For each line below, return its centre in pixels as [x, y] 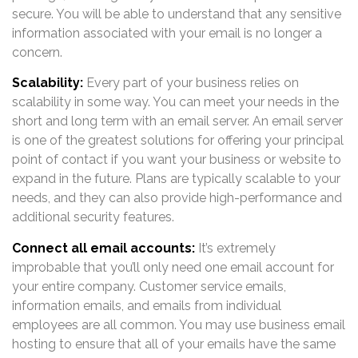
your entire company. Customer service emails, [149, 286]
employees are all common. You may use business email [179, 324]
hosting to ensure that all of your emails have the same [174, 344]
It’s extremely [237, 248]
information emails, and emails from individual [147, 305]
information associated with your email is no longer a [167, 33]
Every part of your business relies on [193, 83]
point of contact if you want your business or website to [177, 160]
